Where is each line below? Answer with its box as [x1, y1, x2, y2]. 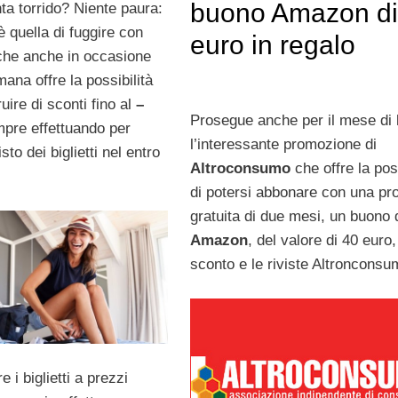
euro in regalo [189, 30, 362, 60]
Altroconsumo [189, 159, 291, 177]
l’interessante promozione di [189, 135, 377, 153]
